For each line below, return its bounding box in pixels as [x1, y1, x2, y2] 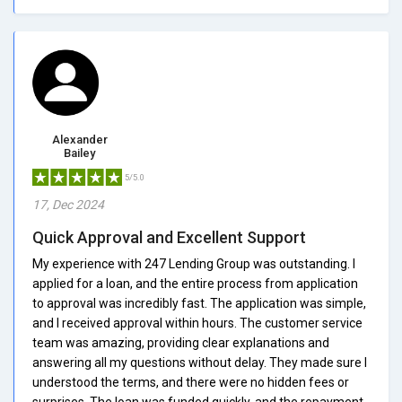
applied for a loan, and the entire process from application [32, 275, 358, 291]
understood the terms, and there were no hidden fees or [32, 374, 349, 389]
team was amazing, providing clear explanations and [32, 335, 329, 350]
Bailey [64, 145, 95, 160]
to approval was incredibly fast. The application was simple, [32, 295, 366, 310]
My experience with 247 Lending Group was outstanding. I [32, 256, 355, 271]
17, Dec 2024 [32, 197, 104, 212]
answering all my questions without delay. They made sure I [32, 354, 367, 370]
